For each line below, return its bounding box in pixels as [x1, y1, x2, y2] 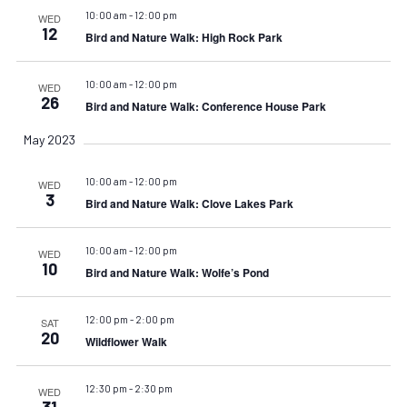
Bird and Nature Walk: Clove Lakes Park [84, 194, 293, 212]
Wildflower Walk [84, 333, 167, 350]
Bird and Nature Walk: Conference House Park [84, 97, 326, 114]
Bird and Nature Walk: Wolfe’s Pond [84, 263, 269, 281]
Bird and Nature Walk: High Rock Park [84, 28, 283, 45]
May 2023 [24, 131, 76, 147]
